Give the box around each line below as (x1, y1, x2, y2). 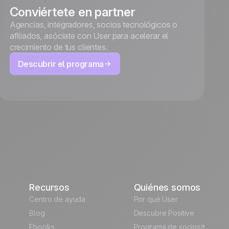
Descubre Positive (133, 209, 195, 218)
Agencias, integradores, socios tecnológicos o (9, 19, 178, 30)
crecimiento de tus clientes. (9, 42, 108, 53)
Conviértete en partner (9, 5, 135, 20)
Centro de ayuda (29, 195, 86, 204)
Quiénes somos (133, 182, 201, 193)
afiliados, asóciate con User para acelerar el (9, 31, 169, 41)
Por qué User (133, 195, 178, 204)
